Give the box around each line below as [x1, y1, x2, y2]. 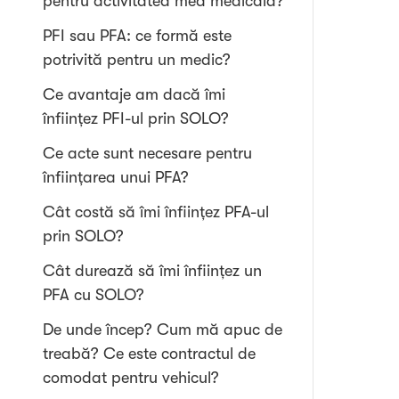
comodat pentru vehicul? [43, 369, 219, 387]
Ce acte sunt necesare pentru [43, 144, 252, 162]
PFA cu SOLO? [43, 286, 144, 304]
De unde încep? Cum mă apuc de [43, 321, 282, 338]
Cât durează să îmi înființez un [43, 262, 262, 280]
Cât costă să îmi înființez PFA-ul [43, 203, 269, 221]
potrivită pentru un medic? [43, 51, 231, 69]
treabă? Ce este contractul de [43, 345, 256, 362]
